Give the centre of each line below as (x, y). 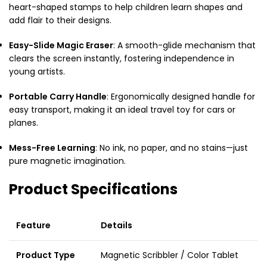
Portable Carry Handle (58, 96)
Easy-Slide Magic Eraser (61, 45)
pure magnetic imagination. (67, 161)
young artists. (37, 71)
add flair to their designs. (60, 20)
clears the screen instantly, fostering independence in (122, 58)
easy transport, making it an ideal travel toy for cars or (122, 109)
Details (117, 225)
